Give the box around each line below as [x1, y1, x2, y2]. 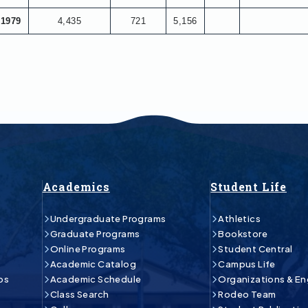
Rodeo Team [218, 289, 276, 300]
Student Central [218, 243, 293, 255]
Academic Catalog [49, 258, 136, 270]
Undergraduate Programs [49, 213, 166, 225]
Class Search [49, 289, 109, 300]
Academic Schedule [49, 274, 142, 285]
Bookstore [218, 228, 267, 240]
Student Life [210, 179, 287, 195]
